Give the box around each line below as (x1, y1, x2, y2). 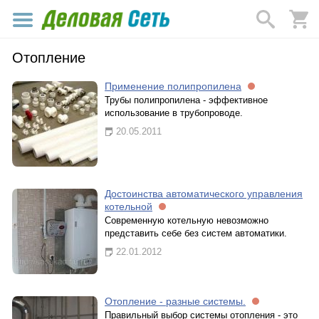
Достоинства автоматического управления (105, 188, 303, 199)
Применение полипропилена (105, 80, 241, 92)
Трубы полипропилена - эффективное (105, 95, 268, 105)
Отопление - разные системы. (105, 296, 246, 307)
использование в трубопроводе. (105, 108, 243, 118)
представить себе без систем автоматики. (105, 228, 287, 239)
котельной (105, 201, 152, 212)
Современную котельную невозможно (105, 215, 268, 226)
